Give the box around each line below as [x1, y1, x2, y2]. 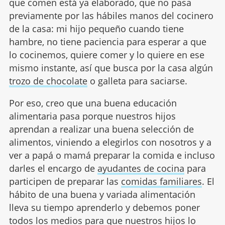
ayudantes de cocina [97, 162, 184, 175]
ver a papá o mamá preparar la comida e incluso [9, 149, 215, 162]
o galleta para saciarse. [87, 75, 187, 87]
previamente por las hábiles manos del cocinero [9, 10, 213, 22]
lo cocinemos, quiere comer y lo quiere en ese [9, 49, 204, 61]
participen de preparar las [9, 175, 121, 188]
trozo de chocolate [9, 75, 87, 87]
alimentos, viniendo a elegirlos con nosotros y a [9, 136, 211, 149]
